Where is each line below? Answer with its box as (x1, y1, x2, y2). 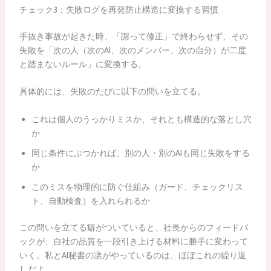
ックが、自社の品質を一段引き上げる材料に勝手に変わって (19, 235, 248, 247)
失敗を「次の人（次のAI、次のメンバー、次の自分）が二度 (19, 44, 246, 56)
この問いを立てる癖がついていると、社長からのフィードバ (19, 221, 248, 233)
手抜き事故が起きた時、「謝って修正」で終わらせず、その (19, 30, 248, 42)
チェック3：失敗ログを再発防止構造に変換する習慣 (19, 4, 218, 15)
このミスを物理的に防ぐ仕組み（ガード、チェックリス (31, 181, 243, 192)
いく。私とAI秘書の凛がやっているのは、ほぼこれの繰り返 (19, 249, 246, 261)
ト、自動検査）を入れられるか (31, 195, 150, 206)
